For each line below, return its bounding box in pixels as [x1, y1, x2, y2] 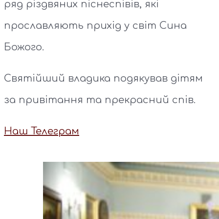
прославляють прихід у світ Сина [4, 20, 187, 32]
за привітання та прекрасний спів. [4, 94, 196, 106]
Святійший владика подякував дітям [4, 73, 203, 85]
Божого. [4, 42, 44, 53]
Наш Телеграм [4, 126, 79, 137]
